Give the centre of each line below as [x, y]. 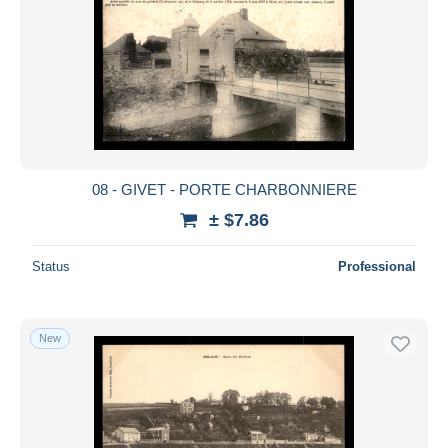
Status [51, 266]
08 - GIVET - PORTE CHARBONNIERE [224, 189]
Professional [377, 266]
